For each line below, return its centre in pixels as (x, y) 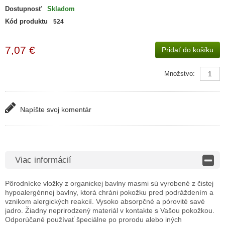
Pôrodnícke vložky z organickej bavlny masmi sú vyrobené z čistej (109, 183)
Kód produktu (26, 21)
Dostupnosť (23, 9)
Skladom (61, 9)
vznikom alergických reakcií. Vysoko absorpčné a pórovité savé (105, 201)
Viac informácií (43, 160)
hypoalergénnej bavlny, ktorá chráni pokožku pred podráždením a (109, 192)
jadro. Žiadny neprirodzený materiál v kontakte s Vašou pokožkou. (109, 210)
